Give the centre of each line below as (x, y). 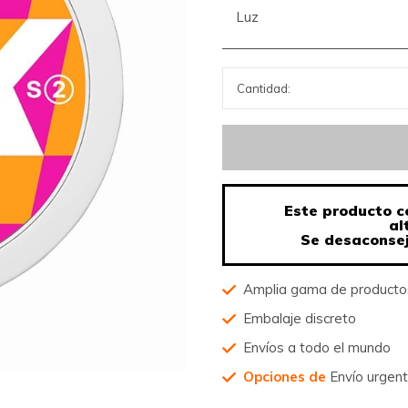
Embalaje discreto (300, 318)
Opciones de (286, 376)
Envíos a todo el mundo (317, 347)
